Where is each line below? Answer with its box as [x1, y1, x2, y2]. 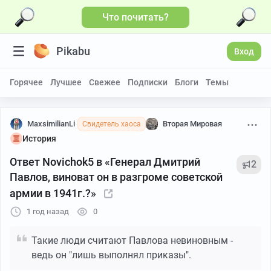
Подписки [128, 77, 168, 87]
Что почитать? [102, 11, 169, 23]
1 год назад [27, 207, 69, 216]
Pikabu [56, 44, 90, 57]
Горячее [10, 77, 43, 87]
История [22, 134, 56, 143]
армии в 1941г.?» [10, 186, 96, 200]
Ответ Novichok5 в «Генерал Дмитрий [10, 155, 200, 168]
